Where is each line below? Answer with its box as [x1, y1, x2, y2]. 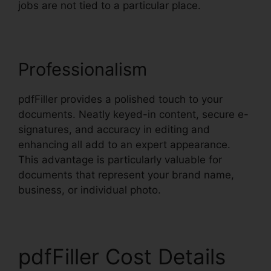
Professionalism [18, 59, 147, 80]
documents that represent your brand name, [18, 169, 234, 181]
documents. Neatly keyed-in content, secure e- [18, 108, 249, 121]
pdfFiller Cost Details [18, 244, 226, 270]
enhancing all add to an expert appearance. [18, 139, 230, 151]
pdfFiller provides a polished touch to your [18, 93, 223, 106]
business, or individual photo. [18, 184, 161, 197]
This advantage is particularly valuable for [18, 154, 222, 166]
